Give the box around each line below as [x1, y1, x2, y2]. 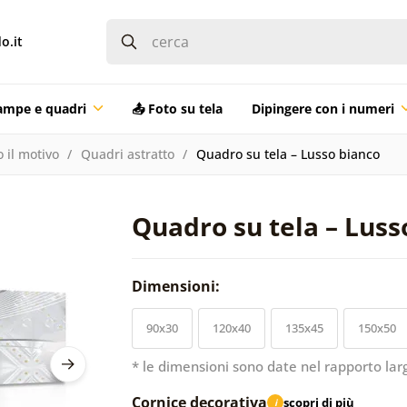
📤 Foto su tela [131, 99, 223, 117]
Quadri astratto [80, 144, 174, 163]
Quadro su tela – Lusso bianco [195, 144, 380, 163]
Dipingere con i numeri [251, 99, 394, 117]
